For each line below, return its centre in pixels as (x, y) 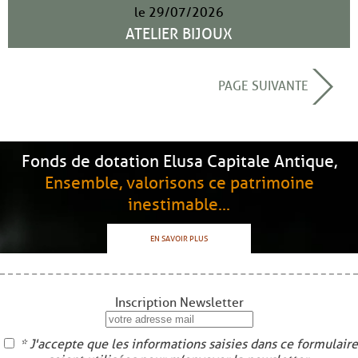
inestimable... (179, 205)
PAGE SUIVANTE (265, 86)
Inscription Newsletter (179, 302)
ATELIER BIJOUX (179, 34)
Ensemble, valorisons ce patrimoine (179, 183)
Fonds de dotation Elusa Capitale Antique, (179, 161)
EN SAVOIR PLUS (179, 239)
